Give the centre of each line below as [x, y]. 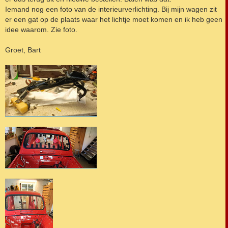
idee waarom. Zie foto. [41, 29]
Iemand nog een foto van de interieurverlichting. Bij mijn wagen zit [111, 9]
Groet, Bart [23, 50]
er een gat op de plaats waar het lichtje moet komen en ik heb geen [114, 19]
